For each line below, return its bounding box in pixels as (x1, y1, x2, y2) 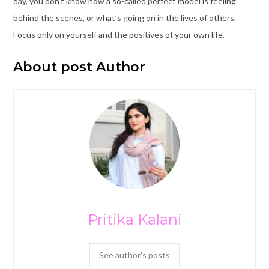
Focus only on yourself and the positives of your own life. (13, 29, 225, 40)
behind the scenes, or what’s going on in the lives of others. (13, 12, 236, 23)
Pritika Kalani (87, 210, 182, 228)
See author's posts (99, 249, 170, 260)
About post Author (13, 58, 145, 75)
